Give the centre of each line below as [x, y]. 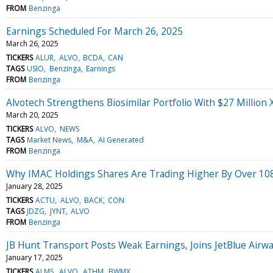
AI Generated [121, 140]
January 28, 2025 [34, 186]
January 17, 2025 [34, 257]
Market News [49, 140]
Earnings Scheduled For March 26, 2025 [94, 31]
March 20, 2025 [32, 115]
